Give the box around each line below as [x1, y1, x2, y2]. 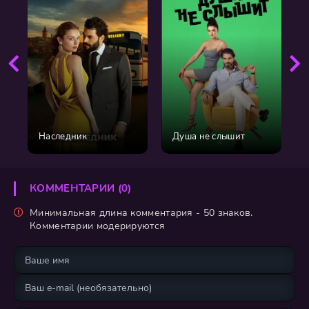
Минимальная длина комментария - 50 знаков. [30, 206, 253, 219]
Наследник [39, 130, 88, 143]
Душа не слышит [172, 130, 246, 143]
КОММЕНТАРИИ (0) [30, 181, 132, 195]
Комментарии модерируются [30, 219, 166, 232]
